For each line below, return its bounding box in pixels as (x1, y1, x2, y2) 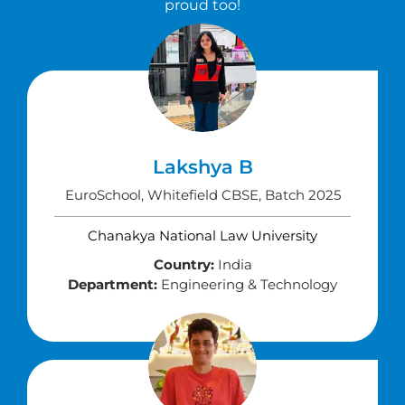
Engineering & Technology (157, 276, 337, 293)
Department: (68, 276, 157, 293)
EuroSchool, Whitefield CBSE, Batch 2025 (64, 186, 341, 203)
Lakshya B (152, 155, 253, 178)
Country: (153, 256, 214, 273)
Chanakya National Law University (88, 227, 317, 244)
